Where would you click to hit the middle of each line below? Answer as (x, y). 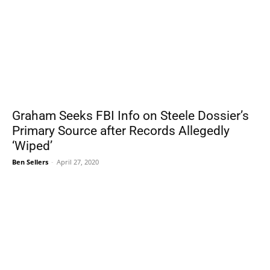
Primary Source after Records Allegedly (121, 131)
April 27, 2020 (78, 162)
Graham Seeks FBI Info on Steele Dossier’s (130, 116)
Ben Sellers (30, 162)
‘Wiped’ (32, 146)
